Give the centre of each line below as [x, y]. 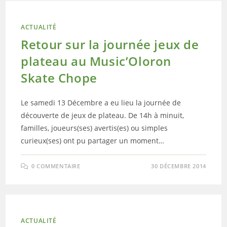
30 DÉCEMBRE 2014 [179, 166]
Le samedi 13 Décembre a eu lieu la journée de [101, 103]
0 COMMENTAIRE [56, 166]
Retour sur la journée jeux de [110, 44]
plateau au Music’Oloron [96, 61]
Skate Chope [59, 78]
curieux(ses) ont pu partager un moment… [93, 141]
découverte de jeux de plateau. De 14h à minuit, [103, 115]
